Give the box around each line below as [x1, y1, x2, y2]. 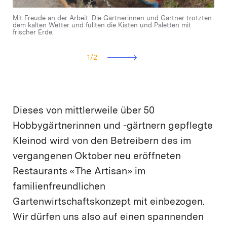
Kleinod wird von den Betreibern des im [13, 136, 191, 146]
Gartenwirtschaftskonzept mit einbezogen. [13, 197, 205, 207]
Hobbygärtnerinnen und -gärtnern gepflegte [13, 121, 213, 131]
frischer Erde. [13, 29, 54, 36]
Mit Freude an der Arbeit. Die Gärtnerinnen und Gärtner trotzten [13, 15, 212, 22]
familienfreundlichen [13, 182, 105, 192]
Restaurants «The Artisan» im [13, 167, 145, 177]
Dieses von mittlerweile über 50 [13, 106, 155, 116]
